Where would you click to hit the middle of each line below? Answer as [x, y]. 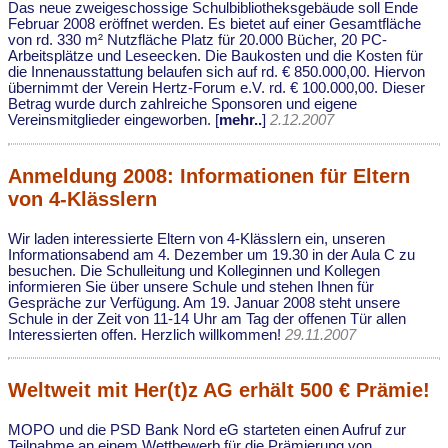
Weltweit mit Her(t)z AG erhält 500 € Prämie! [219, 390]
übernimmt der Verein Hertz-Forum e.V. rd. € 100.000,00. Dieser [216, 88]
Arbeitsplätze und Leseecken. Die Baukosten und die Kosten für [215, 56]
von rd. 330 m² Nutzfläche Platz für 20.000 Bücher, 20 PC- [197, 40]
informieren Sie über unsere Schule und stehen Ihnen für [191, 286]
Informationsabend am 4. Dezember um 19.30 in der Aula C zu [211, 254]
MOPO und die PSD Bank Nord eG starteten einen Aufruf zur [207, 430]
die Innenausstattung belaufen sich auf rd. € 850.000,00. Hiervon [216, 72]
